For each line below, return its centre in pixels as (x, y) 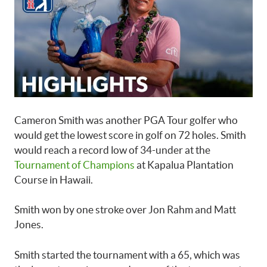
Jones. (29, 225)
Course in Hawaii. (54, 179)
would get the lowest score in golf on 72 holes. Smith (130, 135)
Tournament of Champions (74, 164)
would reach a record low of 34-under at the (112, 150)
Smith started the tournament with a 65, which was (127, 254)
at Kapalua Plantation (184, 164)
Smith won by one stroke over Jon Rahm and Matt (125, 210)
